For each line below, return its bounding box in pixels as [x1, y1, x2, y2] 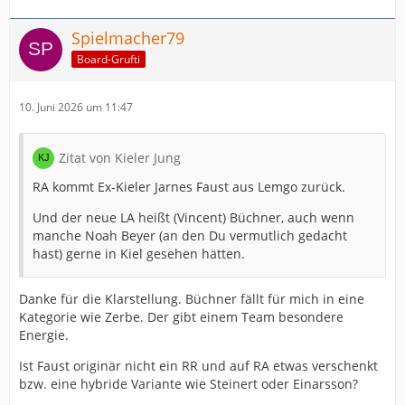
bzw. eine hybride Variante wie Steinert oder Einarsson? [19, 375, 358, 392]
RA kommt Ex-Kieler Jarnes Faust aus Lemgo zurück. [33, 178, 345, 195]
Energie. [19, 326, 69, 344]
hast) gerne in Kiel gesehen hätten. [33, 245, 245, 262]
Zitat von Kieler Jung [59, 149, 181, 166]
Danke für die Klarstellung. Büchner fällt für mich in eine [19, 290, 364, 307]
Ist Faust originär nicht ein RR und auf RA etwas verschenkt [19, 357, 378, 374]
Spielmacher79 [71, 27, 184, 49]
